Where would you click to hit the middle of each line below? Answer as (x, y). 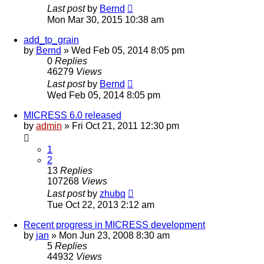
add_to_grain (51, 39)
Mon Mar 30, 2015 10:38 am (105, 19)
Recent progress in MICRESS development (114, 225)
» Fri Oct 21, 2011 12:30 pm (121, 126)
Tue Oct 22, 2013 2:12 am (101, 204)
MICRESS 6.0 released (72, 115)
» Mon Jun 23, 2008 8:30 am (109, 235)
